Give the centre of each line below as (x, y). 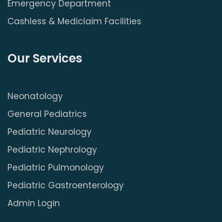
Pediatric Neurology (50, 132)
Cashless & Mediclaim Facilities (74, 21)
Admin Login (34, 203)
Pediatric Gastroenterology (66, 185)
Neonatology (35, 96)
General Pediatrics (47, 114)
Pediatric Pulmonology (56, 167)
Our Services (45, 58)
